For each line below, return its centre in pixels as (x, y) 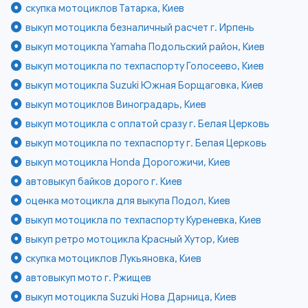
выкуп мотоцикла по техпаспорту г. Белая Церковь (146, 143)
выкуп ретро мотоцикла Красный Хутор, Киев (133, 239)
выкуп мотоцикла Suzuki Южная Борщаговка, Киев (145, 85)
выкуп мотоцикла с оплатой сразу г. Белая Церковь (148, 123)
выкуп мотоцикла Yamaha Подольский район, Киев (145, 46)
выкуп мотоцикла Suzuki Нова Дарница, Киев (131, 297)
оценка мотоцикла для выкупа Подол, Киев (128, 200)
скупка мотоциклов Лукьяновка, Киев (114, 258)
